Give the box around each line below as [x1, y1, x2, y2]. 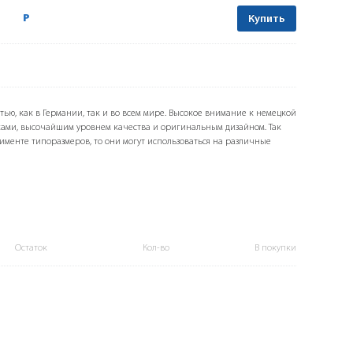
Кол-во [143, 243, 170, 254]
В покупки [254, 243, 296, 254]
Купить [248, 13, 285, 26]
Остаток [15, 243, 48, 254]
